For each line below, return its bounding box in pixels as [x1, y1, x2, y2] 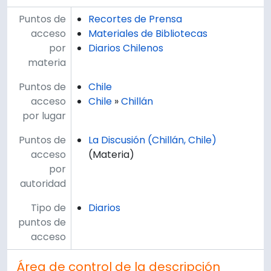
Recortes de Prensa [88, 11, 182, 26]
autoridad [20, 176, 66, 191]
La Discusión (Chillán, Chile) [88, 132, 217, 147]
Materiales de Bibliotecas [88, 26, 207, 41]
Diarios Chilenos [88, 41, 163, 55]
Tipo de [31, 200, 66, 215]
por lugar [22, 108, 66, 123]
